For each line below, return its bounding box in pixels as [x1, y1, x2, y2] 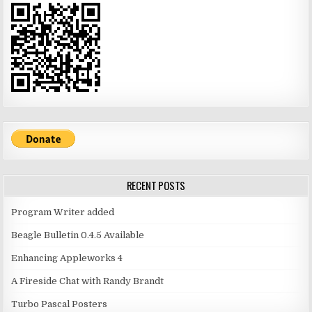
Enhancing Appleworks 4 [11, 253, 123, 264]
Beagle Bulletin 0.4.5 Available [11, 230, 145, 241]
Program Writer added [11, 207, 115, 218]
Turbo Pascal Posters [11, 299, 108, 310]
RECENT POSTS [126, 178, 186, 194]
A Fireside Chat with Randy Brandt [11, 276, 164, 287]
